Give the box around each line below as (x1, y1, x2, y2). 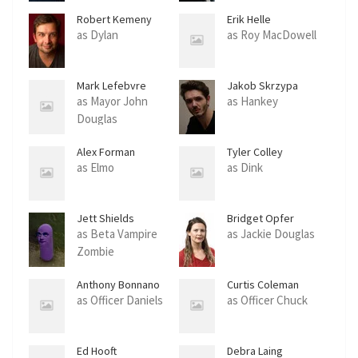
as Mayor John (77, 93, 148, 109)
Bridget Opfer (227, 211, 294, 226)
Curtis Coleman (227, 277, 299, 292)
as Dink (227, 160, 263, 176)
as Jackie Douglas (227, 226, 315, 242)
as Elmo (77, 160, 114, 176)
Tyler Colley (227, 145, 283, 160)
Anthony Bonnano (77, 277, 160, 292)
